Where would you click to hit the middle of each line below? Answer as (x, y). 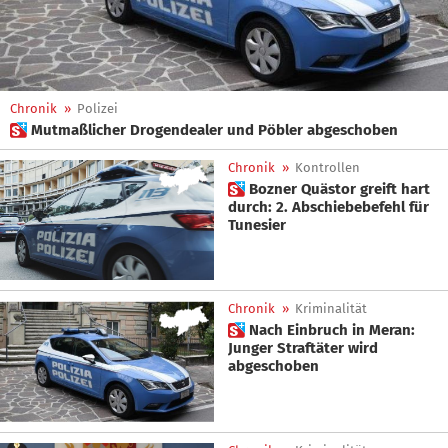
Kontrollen (327, 167)
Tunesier (257, 225)
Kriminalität (331, 309)
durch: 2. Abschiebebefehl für (328, 207)
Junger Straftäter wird (303, 348)
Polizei (97, 108)
